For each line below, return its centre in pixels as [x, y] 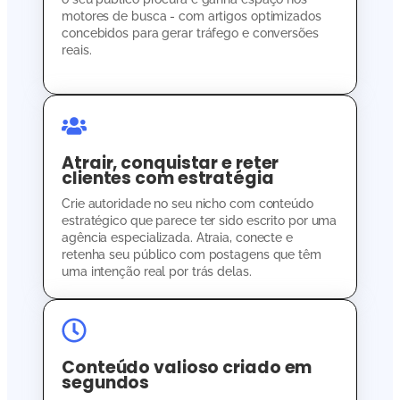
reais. [77, 50]
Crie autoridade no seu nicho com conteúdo [187, 203]
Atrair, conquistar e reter [171, 162]
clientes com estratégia [168, 178]
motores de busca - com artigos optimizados [192, 16]
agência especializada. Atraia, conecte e [177, 237]
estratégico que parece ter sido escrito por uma [200, 220]
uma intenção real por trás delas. [157, 271]
